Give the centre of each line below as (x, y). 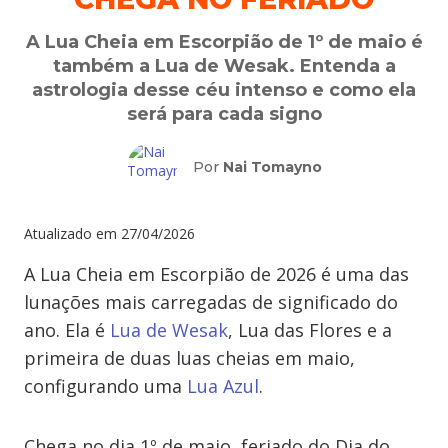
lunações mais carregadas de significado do (211, 302)
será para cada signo (224, 114)
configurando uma (105, 386)
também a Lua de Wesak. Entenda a (224, 66)
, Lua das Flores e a (310, 330)
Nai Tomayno (272, 167)
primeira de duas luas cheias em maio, (189, 358)
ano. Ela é (67, 330)
